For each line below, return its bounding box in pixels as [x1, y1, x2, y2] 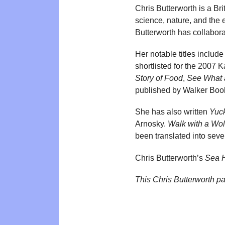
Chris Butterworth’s [135, 153, 205, 162]
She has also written [135, 107, 209, 117]
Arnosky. [135, 120, 168, 129]
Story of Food [135, 74, 183, 83]
